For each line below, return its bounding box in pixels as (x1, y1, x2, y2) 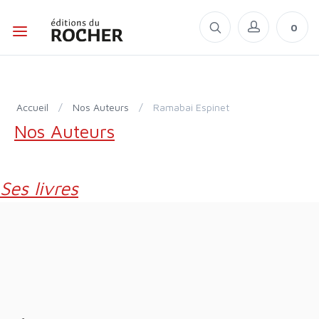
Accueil (23, 101, 48, 113)
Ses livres (10, 177, 78, 199)
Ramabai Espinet (159, 101, 229, 113)
